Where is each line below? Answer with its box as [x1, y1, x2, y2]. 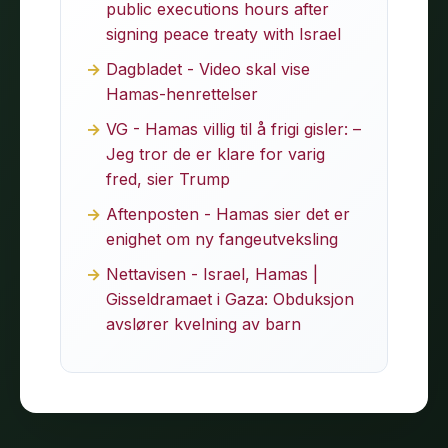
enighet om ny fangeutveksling [106, 228, 338, 249]
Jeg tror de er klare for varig [106, 143, 325, 164]
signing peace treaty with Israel [106, 23, 341, 44]
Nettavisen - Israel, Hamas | [106, 263, 318, 284]
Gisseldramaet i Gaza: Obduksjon [106, 288, 354, 309]
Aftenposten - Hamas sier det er [106, 203, 350, 224]
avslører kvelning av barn [106, 313, 301, 334]
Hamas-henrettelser [106, 83, 258, 104]
